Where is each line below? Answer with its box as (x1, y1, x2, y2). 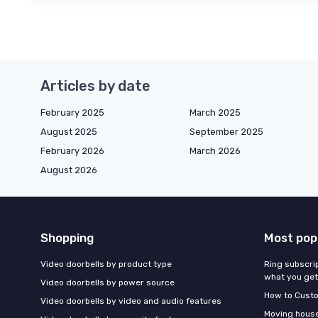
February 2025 (40, 107, 104, 119)
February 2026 (40, 146, 104, 157)
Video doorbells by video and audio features (40, 296, 221, 307)
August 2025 (40, 126, 97, 138)
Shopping (40, 231, 94, 246)
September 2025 (190, 126, 263, 138)
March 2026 (190, 146, 241, 157)
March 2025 (190, 107, 241, 119)
